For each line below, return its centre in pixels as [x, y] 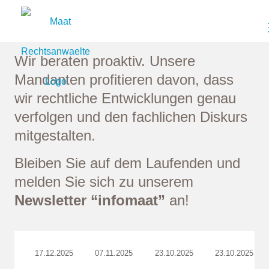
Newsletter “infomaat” [90, 200]
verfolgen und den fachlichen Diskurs [131, 117]
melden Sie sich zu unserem [104, 182]
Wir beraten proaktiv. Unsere [105, 61]
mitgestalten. [55, 135]
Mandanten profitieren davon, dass [124, 80]
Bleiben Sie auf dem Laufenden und [128, 163]
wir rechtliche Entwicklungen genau [125, 98]
